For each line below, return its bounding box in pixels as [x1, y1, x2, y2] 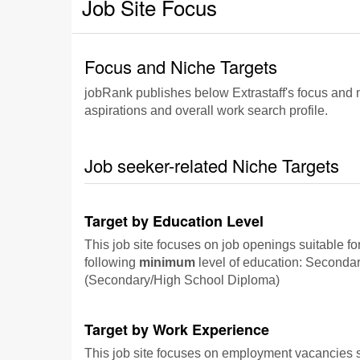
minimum [139, 256, 195, 269]
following [84, 256, 139, 269]
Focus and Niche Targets [84, 54, 277, 79]
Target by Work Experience [84, 319, 269, 340]
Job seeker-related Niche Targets [84, 153, 339, 178]
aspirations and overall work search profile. [84, 104, 328, 117]
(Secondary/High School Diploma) [84, 273, 280, 287]
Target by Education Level [84, 211, 264, 231]
